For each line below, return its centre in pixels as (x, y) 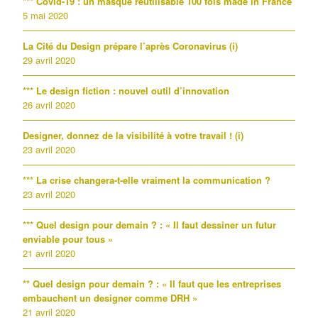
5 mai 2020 (45, 15)
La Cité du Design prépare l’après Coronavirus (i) (130, 46)
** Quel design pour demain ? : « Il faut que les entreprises (152, 284)
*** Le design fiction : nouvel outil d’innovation (126, 91)
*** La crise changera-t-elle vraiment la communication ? (147, 180)
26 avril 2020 (49, 105)
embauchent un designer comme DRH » (110, 298)
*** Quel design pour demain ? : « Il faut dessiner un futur (149, 225)
